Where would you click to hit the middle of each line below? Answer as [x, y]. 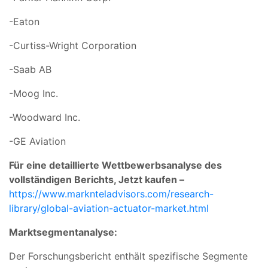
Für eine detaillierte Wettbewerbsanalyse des [115, 165]
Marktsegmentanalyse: [64, 232]
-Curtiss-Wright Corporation [73, 45]
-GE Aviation [37, 141]
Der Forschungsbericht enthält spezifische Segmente [128, 256]
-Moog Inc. [33, 93]
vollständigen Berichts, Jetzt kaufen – [97, 179]
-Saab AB [30, 69]
